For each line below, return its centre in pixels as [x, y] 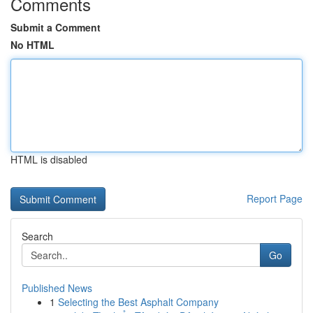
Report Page [275, 198]
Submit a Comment [56, 27]
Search [37, 236]
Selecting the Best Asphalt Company [138, 302]
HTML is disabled [49, 159]
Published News [57, 288]
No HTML [32, 45]
